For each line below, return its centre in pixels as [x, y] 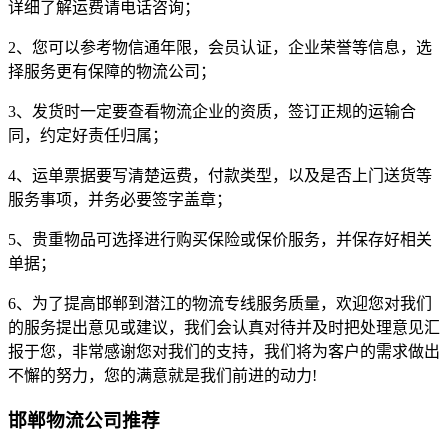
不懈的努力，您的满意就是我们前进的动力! [162, 376]
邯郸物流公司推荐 [84, 420]
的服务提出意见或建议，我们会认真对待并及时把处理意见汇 [224, 328]
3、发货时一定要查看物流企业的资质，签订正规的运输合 [212, 112]
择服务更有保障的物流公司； [112, 72]
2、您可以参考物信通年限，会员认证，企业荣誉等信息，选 [220, 48]
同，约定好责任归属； [88, 136]
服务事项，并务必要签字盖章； [120, 200]
